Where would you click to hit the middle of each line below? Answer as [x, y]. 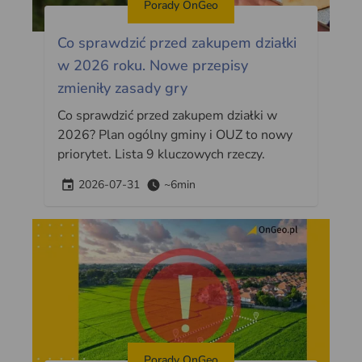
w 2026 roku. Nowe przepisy [153, 65]
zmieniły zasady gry [123, 88]
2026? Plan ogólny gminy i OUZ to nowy [175, 135]
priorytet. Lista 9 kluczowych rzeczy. [162, 154]
